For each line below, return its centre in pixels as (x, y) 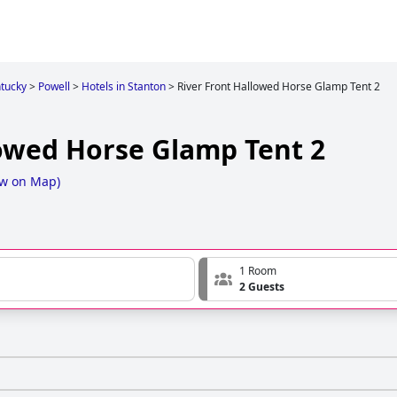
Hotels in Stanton (124, 86)
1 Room (258, 271)
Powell (54, 86)
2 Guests (262, 287)
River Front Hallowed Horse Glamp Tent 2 (279, 86)
